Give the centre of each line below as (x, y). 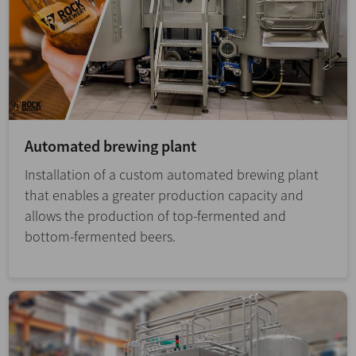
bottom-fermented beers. (100, 237)
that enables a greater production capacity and (164, 195)
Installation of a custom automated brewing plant (172, 175)
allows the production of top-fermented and (155, 216)
